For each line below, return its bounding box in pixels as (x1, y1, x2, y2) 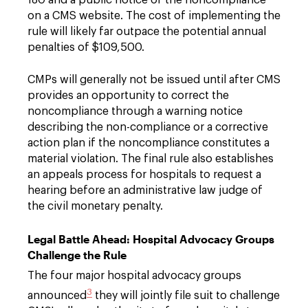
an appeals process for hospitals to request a (27, 168, 261, 180)
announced (27, 289, 87, 301)
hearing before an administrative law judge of (27, 184, 263, 196)
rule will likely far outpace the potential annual (27, 25, 266, 37)
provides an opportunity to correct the (27, 89, 229, 101)
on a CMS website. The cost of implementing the (27, 10, 280, 21)
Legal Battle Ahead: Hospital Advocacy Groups (27, 232, 274, 245)
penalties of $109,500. (27, 41, 144, 53)
